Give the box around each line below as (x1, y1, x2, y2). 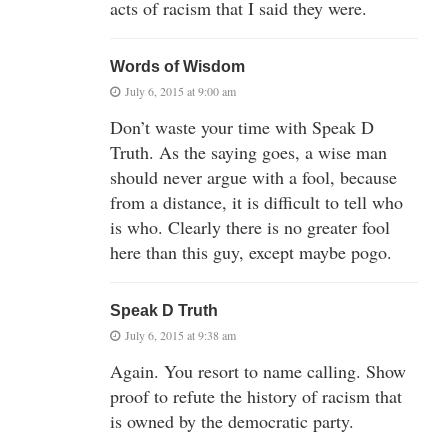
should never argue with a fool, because (110, 165, 397, 190)
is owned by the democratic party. (110, 409, 354, 434)
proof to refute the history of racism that (110, 384, 402, 409)
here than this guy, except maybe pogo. (110, 240, 392, 265)
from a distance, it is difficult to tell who (110, 190, 403, 215)
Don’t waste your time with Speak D (110, 115, 374, 140)
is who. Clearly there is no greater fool (110, 215, 390, 240)
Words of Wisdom (110, 58, 245, 76)
